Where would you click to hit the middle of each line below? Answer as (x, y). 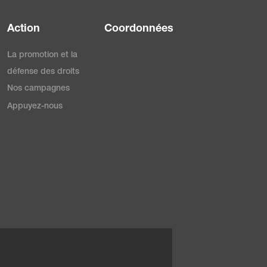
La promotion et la (43, 55)
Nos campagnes (39, 89)
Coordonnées (139, 29)
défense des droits (44, 72)
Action (24, 29)
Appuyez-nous (35, 106)
